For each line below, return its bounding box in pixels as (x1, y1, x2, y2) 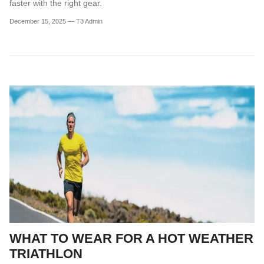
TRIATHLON (9, 246, 82, 262)
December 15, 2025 (9, 17, 66, 25)
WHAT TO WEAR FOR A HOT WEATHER (9, 231, 253, 246)
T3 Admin (76, 17, 103, 25)
